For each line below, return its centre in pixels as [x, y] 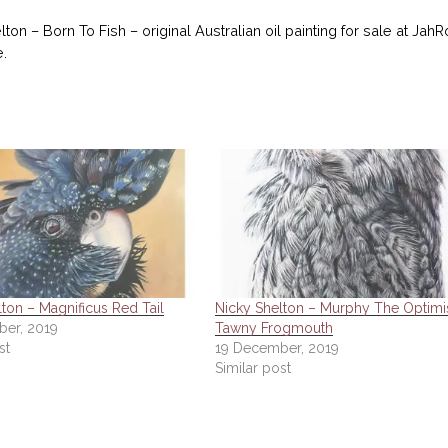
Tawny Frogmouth [273, 328]
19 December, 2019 [276, 348]
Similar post [252, 368]
